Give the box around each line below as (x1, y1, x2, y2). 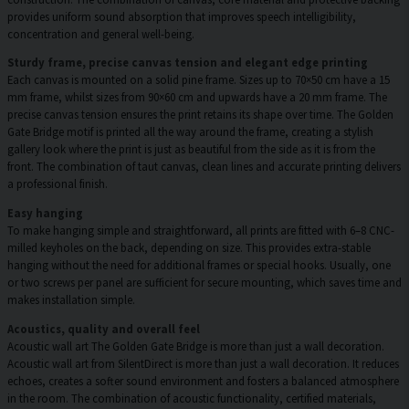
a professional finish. (7, 176, 108, 192)
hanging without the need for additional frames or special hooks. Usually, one (7, 257, 391, 273)
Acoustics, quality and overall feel (7, 321, 200, 337)
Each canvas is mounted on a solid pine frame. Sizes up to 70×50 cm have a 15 (7, 72, 390, 88)
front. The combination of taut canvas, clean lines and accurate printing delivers (7, 159, 401, 174)
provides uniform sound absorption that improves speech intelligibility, (7, 8, 356, 24)
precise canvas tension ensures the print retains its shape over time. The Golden (7, 107, 393, 122)
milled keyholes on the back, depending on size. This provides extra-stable (7, 240, 371, 256)
